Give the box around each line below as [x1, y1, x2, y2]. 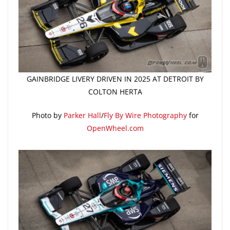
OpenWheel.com [86, 123, 144, 133]
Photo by [31, 110, 64, 120]
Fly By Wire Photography [103, 110, 187, 120]
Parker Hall [63, 110, 101, 120]
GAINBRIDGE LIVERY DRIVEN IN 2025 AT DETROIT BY [26, 73, 204, 84]
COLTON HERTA [88, 86, 142, 97]
